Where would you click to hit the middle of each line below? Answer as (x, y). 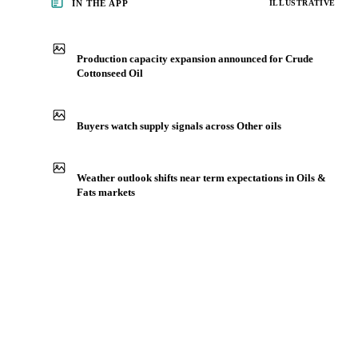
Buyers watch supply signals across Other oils (179, 125)
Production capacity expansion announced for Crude (195, 59)
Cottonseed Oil (110, 74)
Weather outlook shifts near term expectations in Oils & (201, 178)
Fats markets (106, 193)
